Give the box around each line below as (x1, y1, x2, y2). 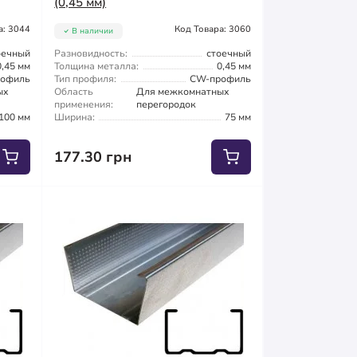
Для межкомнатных (136, 84, 230, 98)
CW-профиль (189, 72, 251, 85)
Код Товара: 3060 (174, 22, 251, 35)
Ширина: (54, 110, 96, 124)
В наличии (72, 25, 114, 37)
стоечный (206, 46, 251, 60)
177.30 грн (54, 147, 133, 167)
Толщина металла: (54, 59, 139, 73)
